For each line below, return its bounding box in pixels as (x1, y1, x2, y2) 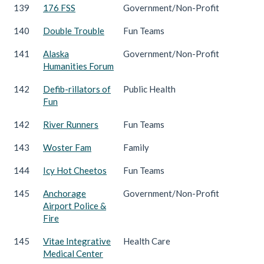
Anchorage (43, 187, 86, 199)
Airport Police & (43, 200, 106, 211)
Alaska (43, 48, 69, 59)
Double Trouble (43, 25, 104, 36)
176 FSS (43, 2, 75, 13)
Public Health (123, 83, 176, 94)
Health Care (123, 235, 170, 246)
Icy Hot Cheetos (43, 164, 107, 176)
